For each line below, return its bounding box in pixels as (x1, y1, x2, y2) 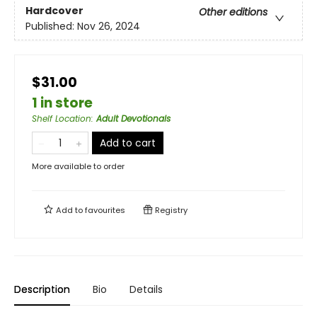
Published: (25, 19, 77, 34)
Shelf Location (32, 112, 91, 125)
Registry (153, 204, 188, 216)
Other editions (199, 5, 267, 20)
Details (129, 282, 163, 296)
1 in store (32, 93, 93, 113)
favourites (85, 204, 125, 216)
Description (14, 282, 70, 296)
